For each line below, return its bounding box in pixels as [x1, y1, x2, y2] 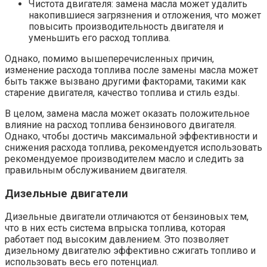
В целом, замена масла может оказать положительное [5, 107, 250, 119]
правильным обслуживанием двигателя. [5, 164, 187, 176]
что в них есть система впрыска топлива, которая [5, 222, 225, 234]
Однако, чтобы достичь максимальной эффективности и [5, 130, 257, 142]
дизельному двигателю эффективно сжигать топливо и [5, 245, 256, 257]
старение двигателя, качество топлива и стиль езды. [5, 86, 240, 98]
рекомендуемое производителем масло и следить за [5, 153, 244, 164]
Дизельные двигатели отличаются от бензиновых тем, [5, 211, 249, 223]
